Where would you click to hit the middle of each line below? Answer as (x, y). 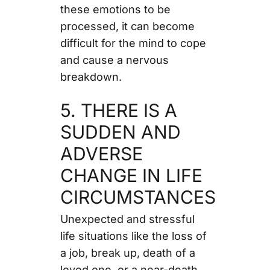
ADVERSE (101, 153)
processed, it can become (127, 26)
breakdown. (92, 77)
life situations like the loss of (133, 236)
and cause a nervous (114, 60)
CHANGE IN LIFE (131, 175)
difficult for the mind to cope (133, 43)
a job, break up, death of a (127, 253)
